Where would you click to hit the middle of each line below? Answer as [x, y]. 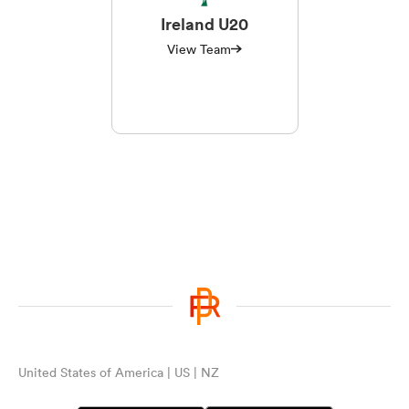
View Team [199, 49]
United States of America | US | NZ [119, 372]
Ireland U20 [204, 23]
